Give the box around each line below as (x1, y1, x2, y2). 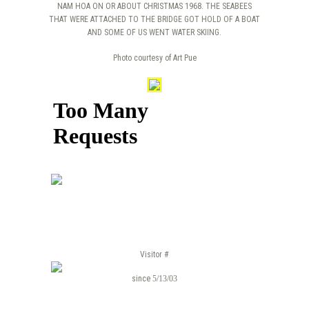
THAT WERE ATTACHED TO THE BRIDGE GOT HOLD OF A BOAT (49, 14, 260, 24)
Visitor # (140, 249, 169, 259)
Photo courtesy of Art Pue (112, 52, 197, 63)
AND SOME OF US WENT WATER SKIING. (88, 27, 221, 37)
